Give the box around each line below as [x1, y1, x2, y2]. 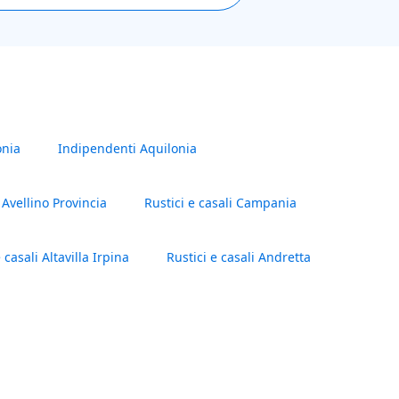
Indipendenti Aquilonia [58, 140, 197, 158]
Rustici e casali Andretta [167, 248, 311, 266]
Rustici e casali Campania [144, 194, 297, 212]
